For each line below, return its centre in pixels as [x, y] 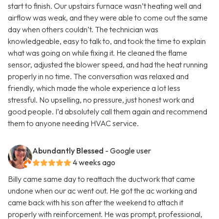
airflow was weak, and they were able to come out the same [108, 18]
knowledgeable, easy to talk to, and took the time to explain [107, 41]
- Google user [128, 151]
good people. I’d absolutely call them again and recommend [108, 112]
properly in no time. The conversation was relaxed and [98, 77]
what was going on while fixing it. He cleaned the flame [98, 53]
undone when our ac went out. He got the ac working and [102, 191]
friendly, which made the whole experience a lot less [94, 88]
